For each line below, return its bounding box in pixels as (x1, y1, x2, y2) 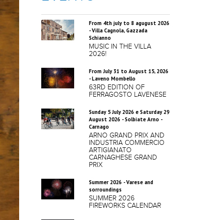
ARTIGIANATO (89, 146, 132, 154)
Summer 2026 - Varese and (89, 179, 153, 186)
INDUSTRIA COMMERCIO (89, 139, 165, 147)
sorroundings (89, 186, 122, 193)
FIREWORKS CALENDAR (89, 202, 161, 210)
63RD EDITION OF (89, 83, 145, 91)
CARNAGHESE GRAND (89, 154, 157, 162)
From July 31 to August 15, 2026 (89, 68, 168, 75)
